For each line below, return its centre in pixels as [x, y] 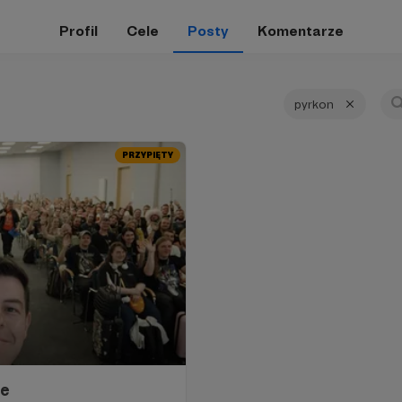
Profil [78, 31]
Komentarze [300, 31]
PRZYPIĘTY [148, 155]
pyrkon [314, 104]
